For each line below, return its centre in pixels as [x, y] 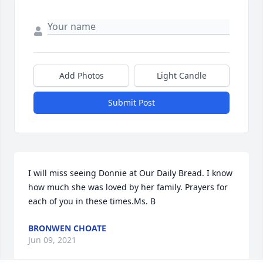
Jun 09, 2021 [52, 240]
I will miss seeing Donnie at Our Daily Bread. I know [130, 173]
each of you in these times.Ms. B [92, 201]
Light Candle [182, 76]
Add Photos [81, 76]
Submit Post [131, 103]
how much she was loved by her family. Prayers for [128, 187]
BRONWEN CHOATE [67, 228]
